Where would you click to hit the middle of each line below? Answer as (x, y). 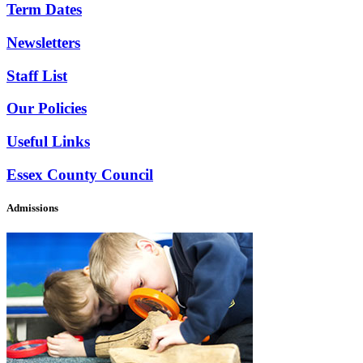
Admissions (32, 208)
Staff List (37, 75)
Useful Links (48, 142)
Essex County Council (80, 174)
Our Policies (47, 109)
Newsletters (43, 42)
